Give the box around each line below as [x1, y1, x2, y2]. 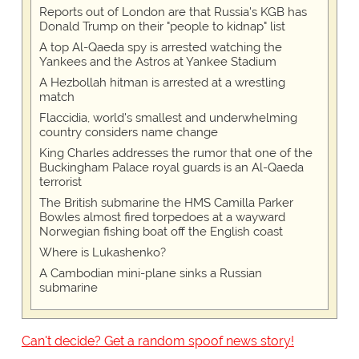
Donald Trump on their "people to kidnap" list [38, 19, 285, 34]
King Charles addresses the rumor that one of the [38, 146, 313, 161]
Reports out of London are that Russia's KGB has [38, 5, 307, 20]
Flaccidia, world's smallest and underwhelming [38, 111, 297, 126]
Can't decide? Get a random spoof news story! [21, 333, 294, 349]
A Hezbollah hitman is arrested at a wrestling [38, 75, 285, 91]
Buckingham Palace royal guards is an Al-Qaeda [38, 160, 304, 175]
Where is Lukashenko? [38, 245, 166, 260]
